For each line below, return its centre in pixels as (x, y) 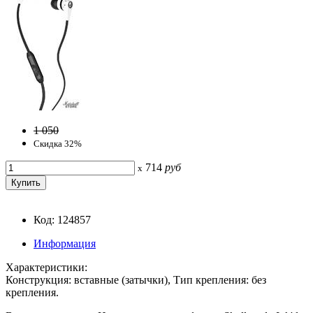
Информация (65, 243)
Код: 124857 (62, 219)
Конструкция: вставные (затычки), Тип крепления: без (136, 279)
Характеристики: (46, 267)
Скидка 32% (58, 143)
